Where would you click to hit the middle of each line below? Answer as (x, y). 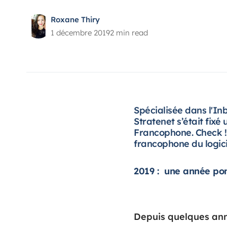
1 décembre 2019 (80, 33)
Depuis (151, 217)
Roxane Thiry (75, 20)
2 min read (129, 33)
